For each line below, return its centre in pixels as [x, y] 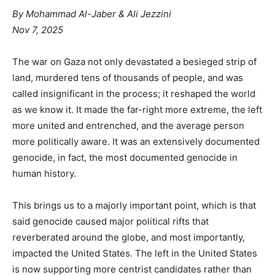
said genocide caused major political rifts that [110, 221]
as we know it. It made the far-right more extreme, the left [137, 109]
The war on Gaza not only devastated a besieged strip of [134, 61]
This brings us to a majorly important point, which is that [134, 205]
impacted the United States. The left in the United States [135, 253]
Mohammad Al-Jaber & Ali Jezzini [99, 14]
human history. [44, 173]
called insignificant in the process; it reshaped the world [134, 93]
